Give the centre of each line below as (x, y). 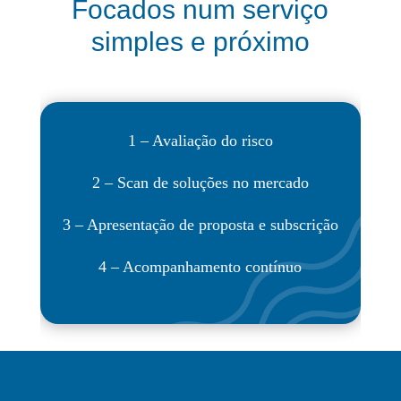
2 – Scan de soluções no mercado (200, 183)
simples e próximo (200, 42)
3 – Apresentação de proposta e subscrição (200, 225)
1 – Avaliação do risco (200, 141)
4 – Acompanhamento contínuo (200, 267)
